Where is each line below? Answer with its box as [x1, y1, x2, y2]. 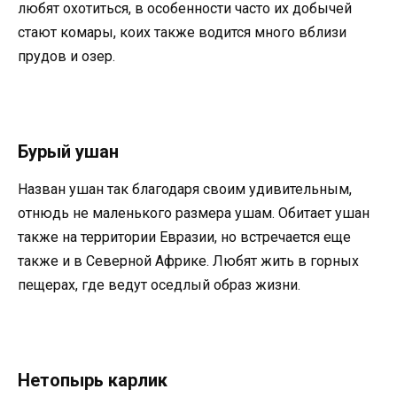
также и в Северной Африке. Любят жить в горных [18, 252, 359, 269]
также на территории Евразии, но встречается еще [18, 228, 351, 245]
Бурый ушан [18, 140, 119, 162]
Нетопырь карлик [18, 370, 167, 392]
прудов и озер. [18, 47, 115, 65]
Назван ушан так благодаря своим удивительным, [18, 180, 352, 198]
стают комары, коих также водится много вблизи [18, 23, 346, 41]
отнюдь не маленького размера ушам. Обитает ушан [18, 204, 370, 222]
